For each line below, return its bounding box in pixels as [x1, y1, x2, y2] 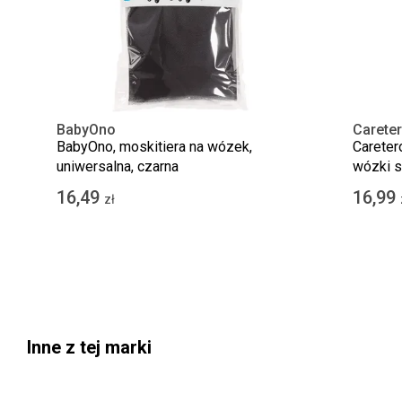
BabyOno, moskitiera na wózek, [56, 138, 252, 155]
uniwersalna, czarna [56, 158, 179, 175]
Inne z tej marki [27, 336, 152, 358]
